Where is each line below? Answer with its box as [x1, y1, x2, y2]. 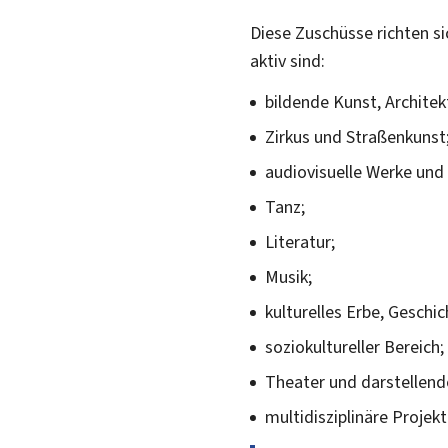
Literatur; [265, 229, 335, 254]
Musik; [265, 264, 312, 289]
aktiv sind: [250, 48, 325, 73]
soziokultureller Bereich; [265, 334, 444, 359]
